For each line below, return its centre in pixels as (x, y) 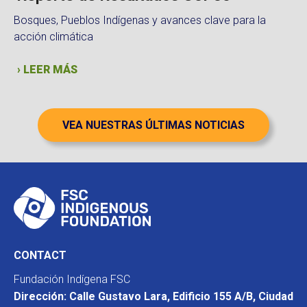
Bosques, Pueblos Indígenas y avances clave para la (140, 21)
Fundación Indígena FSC (72, 279)
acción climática (53, 37)
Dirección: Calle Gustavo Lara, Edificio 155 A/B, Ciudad (153, 296)
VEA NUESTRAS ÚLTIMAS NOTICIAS (153, 125)
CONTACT (40, 255)
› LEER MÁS (47, 70)
